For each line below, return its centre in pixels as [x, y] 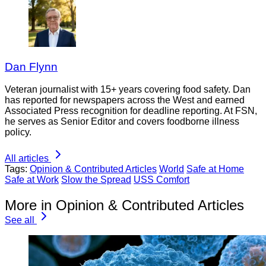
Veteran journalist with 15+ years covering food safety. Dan [128, 90]
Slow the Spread [96, 180]
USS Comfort [161, 180]
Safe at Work [32, 180]
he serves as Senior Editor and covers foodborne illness [122, 122]
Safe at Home [215, 169]
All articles [27, 159]
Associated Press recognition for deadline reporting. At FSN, [131, 111]
